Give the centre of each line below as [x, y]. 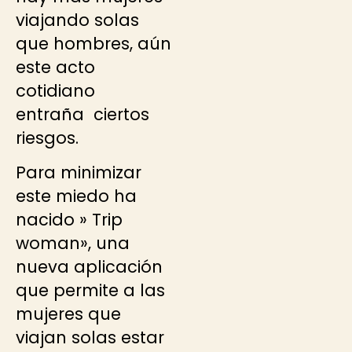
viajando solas [77, 20]
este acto [58, 67]
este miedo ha [76, 196]
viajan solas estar [90, 338]
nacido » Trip [69, 220]
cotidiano [58, 90]
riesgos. [47, 137]
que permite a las [90, 291]
